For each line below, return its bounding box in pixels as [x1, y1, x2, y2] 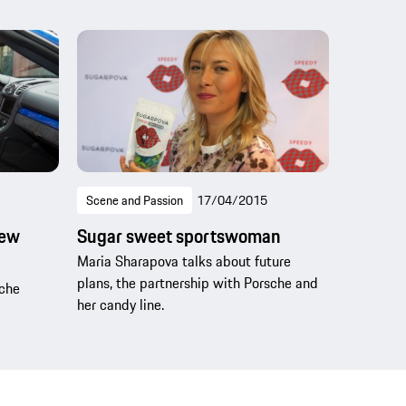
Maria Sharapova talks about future [76, 249, 291, 272]
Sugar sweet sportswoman [76, 221, 281, 250]
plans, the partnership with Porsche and [76, 271, 318, 294]
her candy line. [76, 293, 164, 315]
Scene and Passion [85, 189, 183, 210]
